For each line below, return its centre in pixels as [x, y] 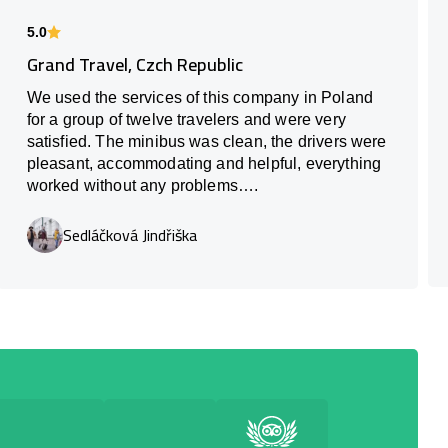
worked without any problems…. [142, 185]
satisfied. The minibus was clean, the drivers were [206, 141]
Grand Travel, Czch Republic [134, 64]
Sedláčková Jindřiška [129, 234]
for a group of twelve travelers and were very [186, 119]
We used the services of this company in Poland [200, 97]
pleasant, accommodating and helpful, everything [204, 163]
